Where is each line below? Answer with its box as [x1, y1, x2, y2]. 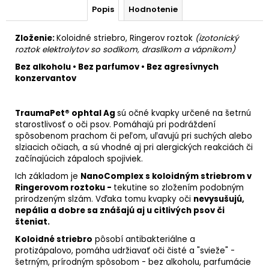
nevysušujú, [193, 193, 244, 205]
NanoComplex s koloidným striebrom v [80, 171, 252, 183]
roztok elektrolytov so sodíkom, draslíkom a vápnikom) [15, 44, 235, 56]
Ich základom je [15, 171, 80, 183]
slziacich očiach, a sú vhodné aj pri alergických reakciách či [15, 142, 253, 154]
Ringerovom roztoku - [15, 182, 113, 194]
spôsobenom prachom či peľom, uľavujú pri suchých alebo [15, 130, 252, 142]
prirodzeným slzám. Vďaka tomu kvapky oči [15, 193, 193, 205]
